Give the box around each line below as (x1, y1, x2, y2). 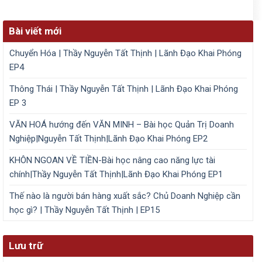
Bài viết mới (9, 25, 61, 37)
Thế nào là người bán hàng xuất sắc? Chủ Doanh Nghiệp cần (9, 191, 240, 202)
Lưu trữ (9, 240, 43, 252)
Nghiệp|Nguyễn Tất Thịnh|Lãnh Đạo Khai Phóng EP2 (9, 133, 208, 144)
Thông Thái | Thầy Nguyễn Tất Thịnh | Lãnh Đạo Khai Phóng (9, 84, 238, 95)
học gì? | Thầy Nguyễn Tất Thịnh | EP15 (9, 205, 160, 216)
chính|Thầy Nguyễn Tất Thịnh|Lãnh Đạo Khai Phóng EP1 (9, 169, 223, 180)
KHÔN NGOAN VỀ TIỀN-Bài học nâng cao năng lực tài (9, 155, 215, 166)
